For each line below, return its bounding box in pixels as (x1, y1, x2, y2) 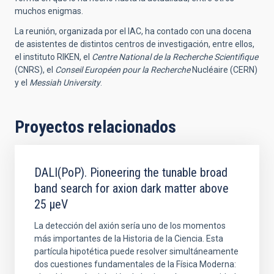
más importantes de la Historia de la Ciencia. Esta (34, 234, 223, 244)
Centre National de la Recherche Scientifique (92, 52, 258, 62)
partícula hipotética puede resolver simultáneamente (34, 246, 239, 257)
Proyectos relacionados (15, 117, 176, 138)
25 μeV (34, 197, 68, 212)
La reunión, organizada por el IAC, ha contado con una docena (15, 26, 251, 37)
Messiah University (29, 78, 100, 88)
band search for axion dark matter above (34, 181, 229, 196)
